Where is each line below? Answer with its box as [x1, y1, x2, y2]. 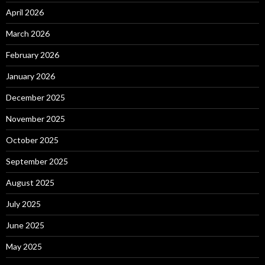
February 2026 [6, 49, 59, 60]
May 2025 [6, 241, 42, 251]
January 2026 [6, 70, 55, 81]
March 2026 [6, 28, 50, 38]
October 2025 [6, 134, 59, 145]
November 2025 [6, 113, 65, 124]
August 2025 [6, 177, 54, 188]
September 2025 [6, 156, 68, 166]
